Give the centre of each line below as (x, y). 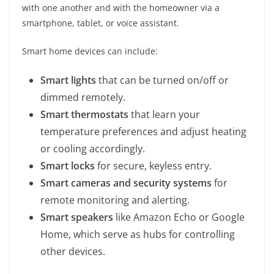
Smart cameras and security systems (126, 183)
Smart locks (68, 165)
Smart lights (68, 80)
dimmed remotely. (83, 97)
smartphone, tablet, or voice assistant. (101, 23)
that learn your (164, 114)
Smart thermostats (84, 114)
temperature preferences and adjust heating (143, 131)
